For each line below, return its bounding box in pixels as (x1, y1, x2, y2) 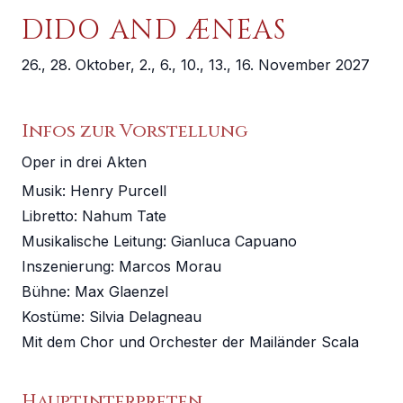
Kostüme (22, 308, 81, 326)
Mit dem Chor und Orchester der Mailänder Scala (22, 333, 359, 351)
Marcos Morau (119, 257, 221, 275)
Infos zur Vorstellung (22, 119, 248, 143)
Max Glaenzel (75, 282, 168, 300)
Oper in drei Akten (22, 153, 147, 171)
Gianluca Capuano (171, 232, 297, 250)
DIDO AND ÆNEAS (22, 13, 287, 49)
